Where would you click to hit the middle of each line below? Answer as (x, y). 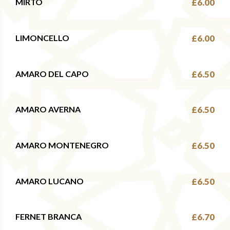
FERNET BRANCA (49, 217)
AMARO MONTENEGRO (62, 145)
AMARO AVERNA (48, 109)
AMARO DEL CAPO (52, 73)
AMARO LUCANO (50, 181)
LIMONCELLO (42, 38)
